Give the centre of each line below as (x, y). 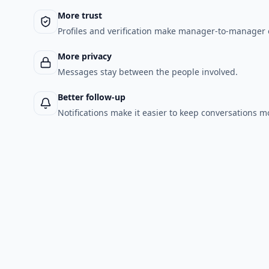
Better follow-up (92, 97)
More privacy (85, 56)
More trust (80, 15)
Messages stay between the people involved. (148, 72)
